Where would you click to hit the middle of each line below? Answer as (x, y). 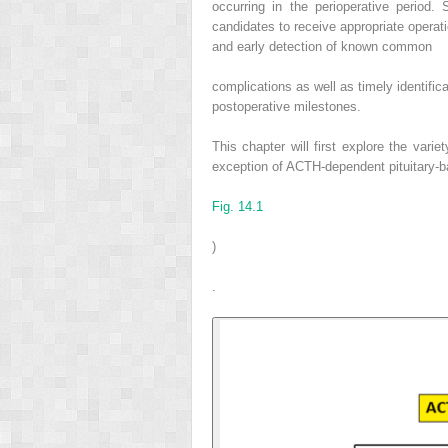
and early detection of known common (322, 46)
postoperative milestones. (286, 106)
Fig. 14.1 (237, 206)
